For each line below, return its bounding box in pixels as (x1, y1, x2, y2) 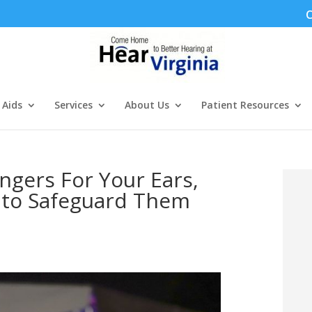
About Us (125, 98, 169, 111)
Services (54, 98, 93, 111)
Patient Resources (201, 98, 289, 111)
